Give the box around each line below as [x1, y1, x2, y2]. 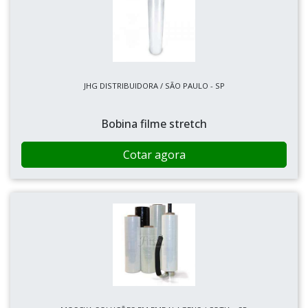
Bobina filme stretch [101, 116, 207, 131]
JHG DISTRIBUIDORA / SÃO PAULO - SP [83, 80, 225, 91]
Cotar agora [122, 147, 186, 162]
